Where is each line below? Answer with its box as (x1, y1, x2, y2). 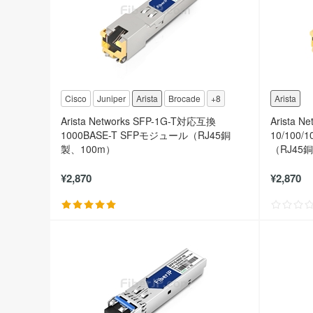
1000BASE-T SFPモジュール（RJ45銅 (61, 128, 231, 142)
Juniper (97, 92, 126, 104)
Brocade (168, 92, 201, 104)
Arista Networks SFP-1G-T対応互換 (61, 114, 216, 128)
